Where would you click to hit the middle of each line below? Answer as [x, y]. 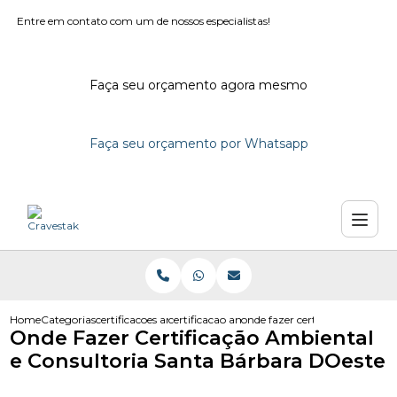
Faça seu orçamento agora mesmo [198, 85]
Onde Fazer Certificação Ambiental [192, 338]
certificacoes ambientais [157, 319]
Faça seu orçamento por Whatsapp [198, 144]
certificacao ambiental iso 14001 [250, 319]
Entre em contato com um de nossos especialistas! [144, 21]
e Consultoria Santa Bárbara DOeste [198, 361]
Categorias [69, 319]
